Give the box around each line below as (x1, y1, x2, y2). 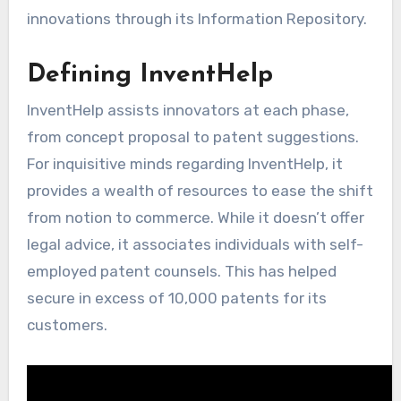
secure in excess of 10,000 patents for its (26, 289, 327, 308)
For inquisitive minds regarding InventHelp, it (26, 155, 343, 174)
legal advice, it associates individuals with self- (26, 235, 363, 254)
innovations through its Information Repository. (26, 9, 367, 28)
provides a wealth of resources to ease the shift (26, 182, 373, 200)
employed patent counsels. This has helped (26, 262, 337, 281)
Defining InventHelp (26, 62, 273, 88)
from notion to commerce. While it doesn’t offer (26, 209, 364, 227)
